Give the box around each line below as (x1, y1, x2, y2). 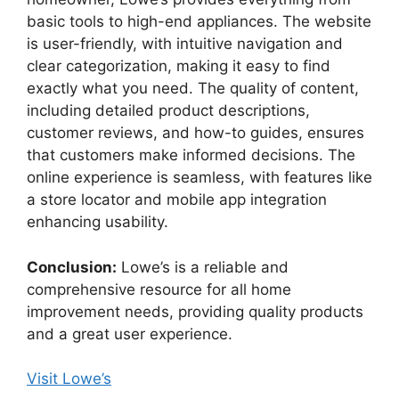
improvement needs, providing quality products (27, 302, 363, 321)
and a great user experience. (27, 324, 232, 343)
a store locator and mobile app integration (27, 191, 327, 209)
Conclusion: (27, 257, 117, 276)
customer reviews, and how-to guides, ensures (27, 124, 364, 142)
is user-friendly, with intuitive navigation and (27, 35, 343, 53)
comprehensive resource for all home (27, 280, 291, 298)
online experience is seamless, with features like (27, 168, 372, 187)
